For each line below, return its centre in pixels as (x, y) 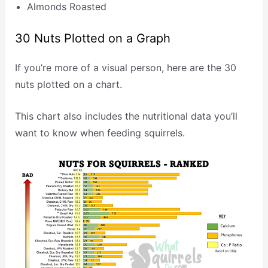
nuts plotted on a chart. (68, 84)
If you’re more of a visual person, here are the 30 (125, 67)
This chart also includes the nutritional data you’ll (126, 116)
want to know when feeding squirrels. (100, 133)
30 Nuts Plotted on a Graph (92, 38)
